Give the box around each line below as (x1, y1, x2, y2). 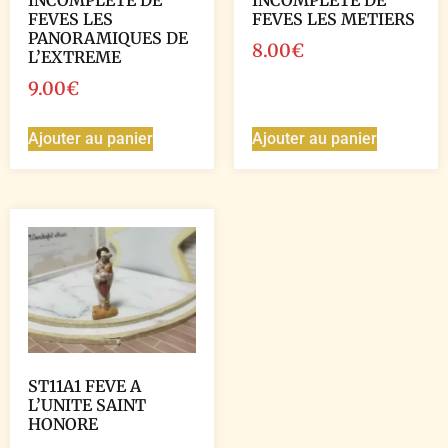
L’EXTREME (28, 46, 121, 67)
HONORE (28, 413, 98, 434)
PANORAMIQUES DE (28, 27, 188, 48)
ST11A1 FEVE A (28, 375, 141, 396)
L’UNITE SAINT (28, 394, 146, 415)
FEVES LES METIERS (252, 8, 415, 29)
